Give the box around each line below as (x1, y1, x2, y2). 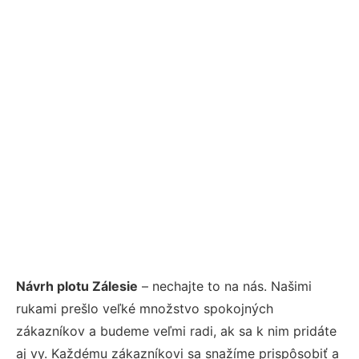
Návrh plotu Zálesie (16, 277, 138, 294)
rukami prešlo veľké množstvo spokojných (16, 300, 273, 317)
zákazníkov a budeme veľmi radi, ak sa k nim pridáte (16, 322, 337, 339)
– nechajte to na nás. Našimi (138, 277, 312, 294)
